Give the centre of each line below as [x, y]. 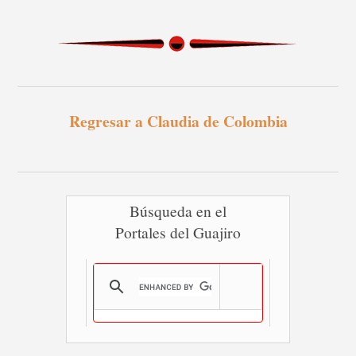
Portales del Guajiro [178, 232]
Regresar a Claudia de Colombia [178, 121]
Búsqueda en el [178, 211]
